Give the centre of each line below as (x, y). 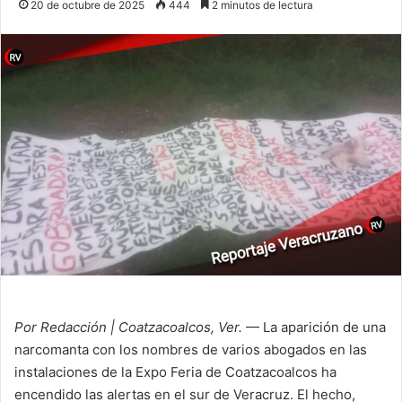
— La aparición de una (314, 327)
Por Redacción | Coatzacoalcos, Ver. (128, 327)
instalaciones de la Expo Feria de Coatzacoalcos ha (175, 371)
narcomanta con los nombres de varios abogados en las (191, 349)
